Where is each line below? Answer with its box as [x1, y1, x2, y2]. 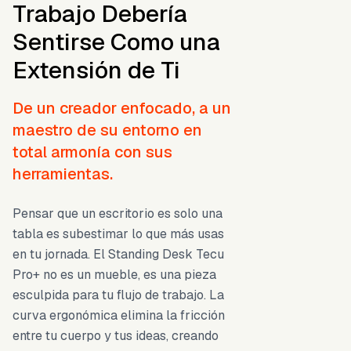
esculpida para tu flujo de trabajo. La [13, 287, 224, 304]
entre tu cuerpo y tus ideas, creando [13, 327, 219, 345]
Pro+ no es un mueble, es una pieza [13, 266, 216, 284]
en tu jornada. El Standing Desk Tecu [13, 246, 224, 263]
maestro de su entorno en [13, 120, 202, 141]
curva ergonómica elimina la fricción [13, 307, 225, 324]
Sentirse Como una [13, 27, 220, 58]
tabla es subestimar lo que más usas [13, 226, 224, 243]
